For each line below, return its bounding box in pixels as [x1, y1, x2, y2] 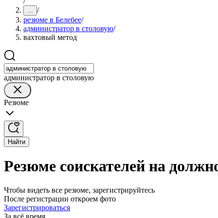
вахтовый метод [23, 33, 77, 41]
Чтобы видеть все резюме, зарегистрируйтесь [4, 185, 155, 194]
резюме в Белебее [23, 16, 81, 24]
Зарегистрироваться [4, 203, 70, 212]
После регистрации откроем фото [4, 194, 116, 203]
